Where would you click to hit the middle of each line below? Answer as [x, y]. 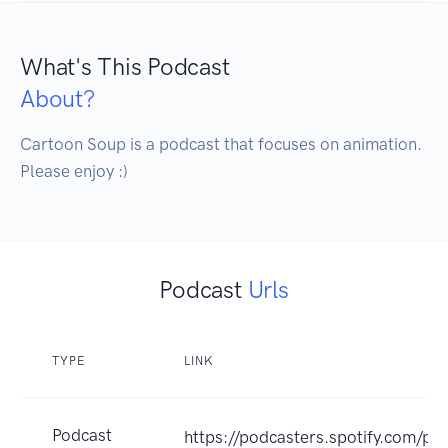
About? [57, 99]
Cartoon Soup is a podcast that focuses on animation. [221, 144]
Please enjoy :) [74, 171]
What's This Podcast [125, 67]
